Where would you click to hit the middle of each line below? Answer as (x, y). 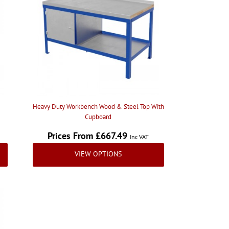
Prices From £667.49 (89, 135)
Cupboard (98, 117)
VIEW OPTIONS (98, 154)
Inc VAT (140, 136)
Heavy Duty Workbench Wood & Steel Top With (98, 106)
